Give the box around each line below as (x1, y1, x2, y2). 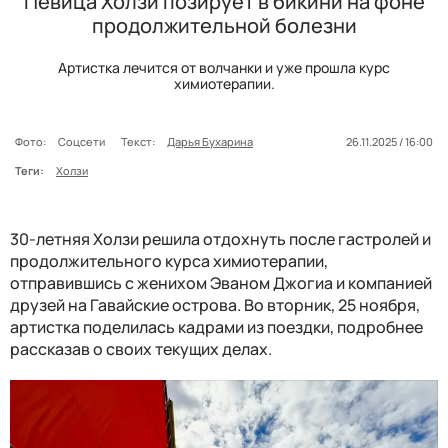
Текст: (121, 133, 155, 149)
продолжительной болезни (91, 11, 357, 39)
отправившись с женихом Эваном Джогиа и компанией (10, 271, 432, 294)
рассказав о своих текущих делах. (10, 337, 272, 360)
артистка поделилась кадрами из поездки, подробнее (10, 315, 423, 338)
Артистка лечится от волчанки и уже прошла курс (58, 57, 390, 77)
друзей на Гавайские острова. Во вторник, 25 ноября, (10, 293, 420, 316)
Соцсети (58, 133, 109, 149)
